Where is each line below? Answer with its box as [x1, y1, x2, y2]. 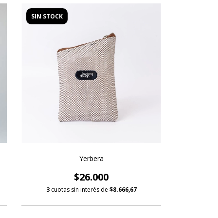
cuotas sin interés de [51, 185, 109, 194]
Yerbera [79, 153, 104, 163]
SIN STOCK [31, 12, 63, 21]
